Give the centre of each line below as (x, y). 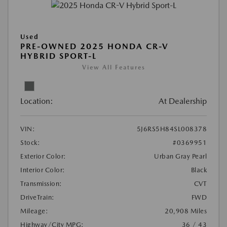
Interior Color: (43, 170)
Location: (37, 101)
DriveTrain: (37, 197)
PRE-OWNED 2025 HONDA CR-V (94, 46)
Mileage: (34, 211)
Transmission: (41, 183)
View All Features (113, 67)
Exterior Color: (43, 156)
